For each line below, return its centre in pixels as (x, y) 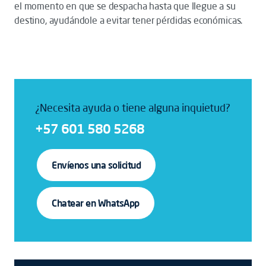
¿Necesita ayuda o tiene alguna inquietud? (133, 107)
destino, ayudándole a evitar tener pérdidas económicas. (129, 20)
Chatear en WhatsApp (96, 203)
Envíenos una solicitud (96, 165)
